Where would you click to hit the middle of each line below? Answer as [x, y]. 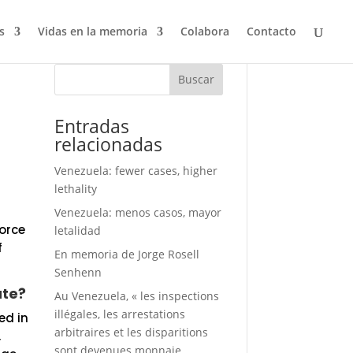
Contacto [271, 31]
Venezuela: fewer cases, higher [136, 170]
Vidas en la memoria [93, 31]
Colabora [205, 31]
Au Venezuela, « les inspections [136, 295]
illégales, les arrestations [119, 314]
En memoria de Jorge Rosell [126, 254]
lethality [75, 188]
